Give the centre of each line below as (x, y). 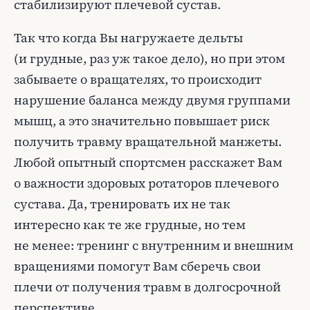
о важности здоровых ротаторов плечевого (146, 183)
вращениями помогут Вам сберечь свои (137, 266)
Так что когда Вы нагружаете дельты (128, 38)
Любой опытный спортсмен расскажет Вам (148, 162)
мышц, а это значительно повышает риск (142, 121)
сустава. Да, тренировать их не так (122, 204)
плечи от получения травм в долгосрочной (147, 287)
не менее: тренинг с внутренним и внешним (154, 245)
